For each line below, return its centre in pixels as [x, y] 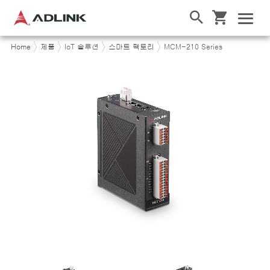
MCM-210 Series [193, 47]
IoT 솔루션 [81, 47]
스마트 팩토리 [131, 47]
